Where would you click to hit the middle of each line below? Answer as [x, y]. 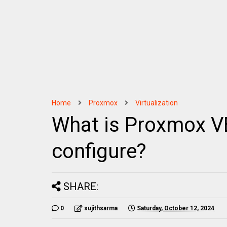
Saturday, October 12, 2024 [176, 208]
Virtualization [157, 103]
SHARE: [81, 186]
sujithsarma [101, 208]
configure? [99, 151]
